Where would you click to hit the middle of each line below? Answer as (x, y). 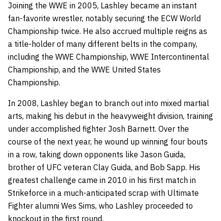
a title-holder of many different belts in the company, (103, 44)
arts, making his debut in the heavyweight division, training (110, 116)
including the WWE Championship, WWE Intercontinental (109, 56)
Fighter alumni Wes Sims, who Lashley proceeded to (100, 205)
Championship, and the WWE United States (84, 69)
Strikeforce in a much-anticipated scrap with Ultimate (103, 193)
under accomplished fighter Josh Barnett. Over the (98, 129)
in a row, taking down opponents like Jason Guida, (97, 154)
